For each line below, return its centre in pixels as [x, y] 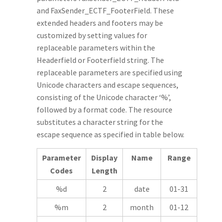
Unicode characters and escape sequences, [108, 85]
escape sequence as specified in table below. [111, 134]
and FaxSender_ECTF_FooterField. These [105, 10]
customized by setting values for [92, 35]
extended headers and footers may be [100, 23]
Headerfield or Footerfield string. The [100, 60]
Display [104, 158]
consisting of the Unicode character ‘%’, [104, 97]
